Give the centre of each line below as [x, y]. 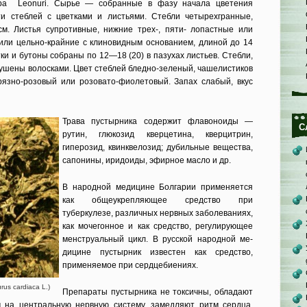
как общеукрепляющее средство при [158, 200]
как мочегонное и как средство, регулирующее [158, 226]
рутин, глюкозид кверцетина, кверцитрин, [158, 134]
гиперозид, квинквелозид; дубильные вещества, [158, 147]
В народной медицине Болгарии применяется [158, 187]
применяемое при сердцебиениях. [130, 265]
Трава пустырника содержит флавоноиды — [158, 121]
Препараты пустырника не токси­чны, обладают [158, 292]
